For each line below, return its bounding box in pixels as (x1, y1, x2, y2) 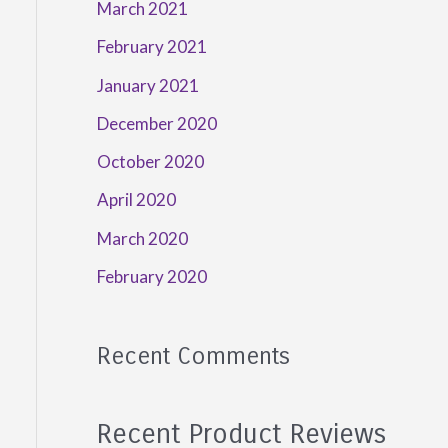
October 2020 (96, 151, 204, 173)
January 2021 (96, 74, 199, 96)
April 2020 (96, 189, 176, 211)
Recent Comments (96, 341, 290, 370)
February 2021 (96, 36, 207, 58)
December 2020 (96, 112, 217, 134)
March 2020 (96, 227, 188, 249)
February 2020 (96, 265, 207, 287)
